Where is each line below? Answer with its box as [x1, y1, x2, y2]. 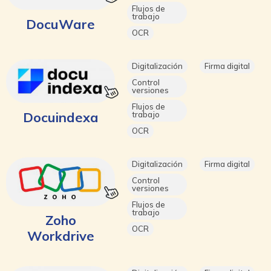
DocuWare [26, 15, 95, 33]
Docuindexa [22, 108, 99, 126]
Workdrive [27, 227, 94, 244]
